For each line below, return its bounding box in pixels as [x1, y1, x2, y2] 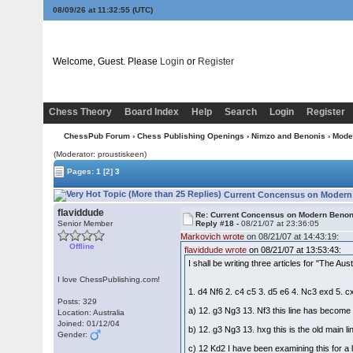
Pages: [65, 166, 97, 176]
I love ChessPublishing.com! [58, 275, 161, 284]
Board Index [124, 106, 179, 117]
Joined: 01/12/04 [58, 319, 121, 328]
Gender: [58, 330, 91, 339]
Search [225, 106, 257, 117]
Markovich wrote [180, 232, 245, 241]
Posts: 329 [58, 297, 98, 306]
